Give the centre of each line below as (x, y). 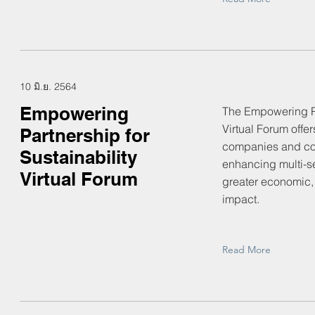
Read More (246, 250)
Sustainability (78, 157)
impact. (241, 199)
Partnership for (85, 135)
